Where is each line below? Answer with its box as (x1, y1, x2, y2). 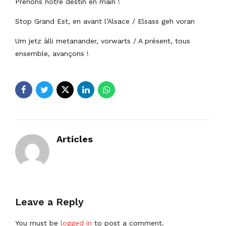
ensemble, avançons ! (15, 49, 89, 58)
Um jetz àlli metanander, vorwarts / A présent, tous (15, 36, 190, 45)
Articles (56, 133, 93, 144)
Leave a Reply (15, 196, 84, 208)
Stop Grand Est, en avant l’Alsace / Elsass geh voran (15, 17, 195, 25)
